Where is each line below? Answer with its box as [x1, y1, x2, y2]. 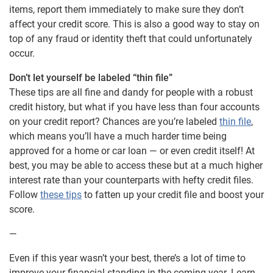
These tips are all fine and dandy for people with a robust [9, 86, 253, 98]
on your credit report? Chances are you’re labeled [9, 115, 219, 127]
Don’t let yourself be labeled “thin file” [9, 71, 172, 83]
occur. [9, 47, 35, 59]
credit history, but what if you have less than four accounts [9, 101, 260, 113]
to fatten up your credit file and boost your [82, 188, 264, 200]
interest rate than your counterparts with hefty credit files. [9, 174, 253, 186]
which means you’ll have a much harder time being [9, 130, 227, 142]
